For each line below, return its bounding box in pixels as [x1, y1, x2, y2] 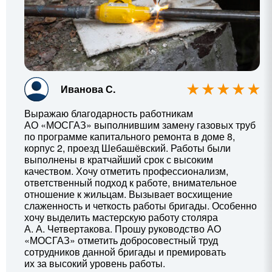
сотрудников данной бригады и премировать [24, 244, 226, 259]
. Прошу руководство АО [110, 221, 221, 236]
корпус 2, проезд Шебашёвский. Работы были [24, 140, 231, 155]
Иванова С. [61, 82, 115, 97]
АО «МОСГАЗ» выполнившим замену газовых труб [24, 117, 256, 132]
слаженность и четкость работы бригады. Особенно [24, 198, 257, 212]
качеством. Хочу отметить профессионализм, [24, 163, 228, 178]
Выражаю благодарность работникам [24, 106, 193, 120]
